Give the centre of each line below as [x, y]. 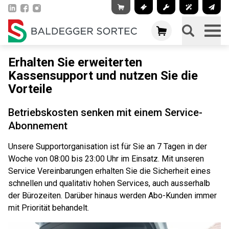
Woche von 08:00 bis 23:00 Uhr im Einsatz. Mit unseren [106, 159]
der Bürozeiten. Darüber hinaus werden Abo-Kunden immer [112, 196]
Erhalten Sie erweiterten [75, 62]
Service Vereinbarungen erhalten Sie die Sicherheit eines [109, 171]
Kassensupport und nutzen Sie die [103, 76]
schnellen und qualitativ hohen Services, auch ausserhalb [109, 183]
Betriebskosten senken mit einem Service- [105, 112]
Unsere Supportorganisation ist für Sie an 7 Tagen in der [108, 146]
